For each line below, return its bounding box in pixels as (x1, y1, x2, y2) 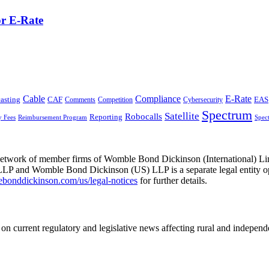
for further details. (138, 175, 207, 186)
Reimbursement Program (18, 113, 87, 121)
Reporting (89, 112, 122, 122)
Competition (98, 96, 133, 104)
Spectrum (202, 108, 252, 123)
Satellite (165, 110, 199, 122)
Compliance (135, 94, 181, 104)
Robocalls (125, 111, 162, 122)
